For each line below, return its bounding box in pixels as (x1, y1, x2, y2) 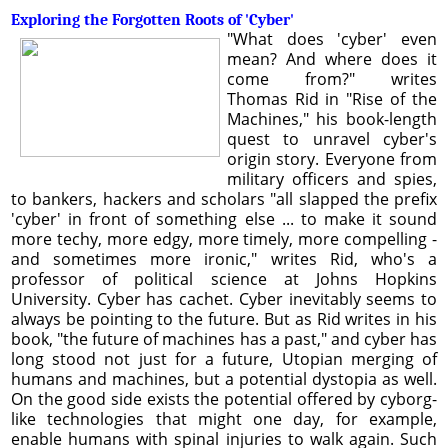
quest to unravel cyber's (226, 127, 437, 150)
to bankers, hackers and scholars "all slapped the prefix (11, 187, 437, 210)
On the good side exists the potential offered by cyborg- (11, 387, 437, 410)
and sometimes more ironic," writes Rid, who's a (11, 247, 437, 270)
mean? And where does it (226, 47, 437, 70)
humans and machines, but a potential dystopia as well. (11, 367, 437, 390)
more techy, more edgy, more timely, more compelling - (11, 227, 437, 250)
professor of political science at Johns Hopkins (11, 267, 437, 290)
